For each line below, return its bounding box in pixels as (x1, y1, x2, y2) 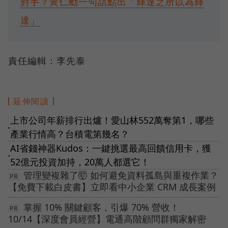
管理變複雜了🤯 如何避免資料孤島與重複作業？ (23, 169, 218, 182)
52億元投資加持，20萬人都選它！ (10, 156, 150, 168)
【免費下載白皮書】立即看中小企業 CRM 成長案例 (8, 181, 216, 193)
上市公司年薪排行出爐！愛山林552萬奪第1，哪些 (10, 114, 214, 127)
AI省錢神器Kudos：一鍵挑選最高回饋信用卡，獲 (10, 142, 211, 155)
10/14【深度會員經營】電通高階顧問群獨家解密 (8, 213, 206, 225)
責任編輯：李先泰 (8, 54, 85, 67)
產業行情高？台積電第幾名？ (10, 128, 129, 140)
